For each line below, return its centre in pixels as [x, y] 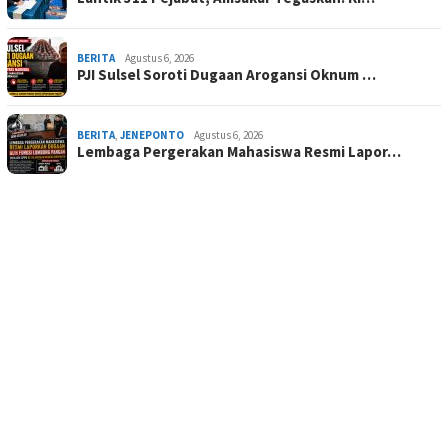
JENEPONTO [152, 134]
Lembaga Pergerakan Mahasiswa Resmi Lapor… [239, 151]
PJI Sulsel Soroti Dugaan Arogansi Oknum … [226, 74]
